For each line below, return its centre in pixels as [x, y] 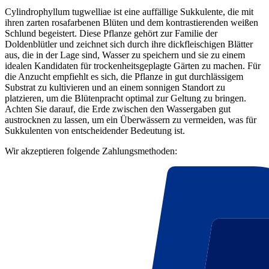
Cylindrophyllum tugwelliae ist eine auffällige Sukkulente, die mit [129, 12]
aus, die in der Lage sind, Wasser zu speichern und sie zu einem [125, 55]
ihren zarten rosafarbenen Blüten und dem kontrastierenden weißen [131, 23]
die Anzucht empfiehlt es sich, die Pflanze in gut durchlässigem [124, 77]
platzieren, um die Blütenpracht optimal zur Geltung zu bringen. [125, 98]
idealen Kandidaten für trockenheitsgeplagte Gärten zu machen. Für [133, 66]
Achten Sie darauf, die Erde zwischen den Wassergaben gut [118, 109]
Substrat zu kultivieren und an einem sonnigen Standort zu [115, 88]
